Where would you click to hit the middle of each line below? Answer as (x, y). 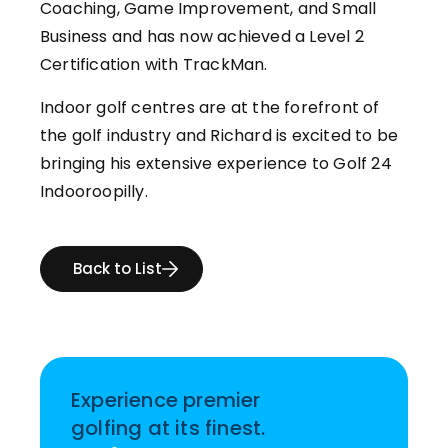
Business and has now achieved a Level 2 (202, 37)
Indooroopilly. (94, 192)
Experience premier (166, 399)
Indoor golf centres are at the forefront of (210, 108)
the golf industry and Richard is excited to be (219, 136)
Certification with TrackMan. (154, 65)
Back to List (117, 269)
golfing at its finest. (168, 427)
